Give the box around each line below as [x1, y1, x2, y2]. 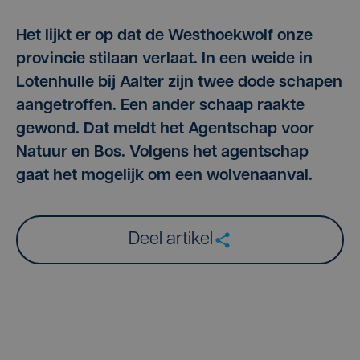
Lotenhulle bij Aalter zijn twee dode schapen [16, 75, 342, 92]
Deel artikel [128, 231, 213, 250]
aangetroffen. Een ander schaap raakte [16, 98, 305, 115]
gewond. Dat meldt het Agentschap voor [16, 121, 314, 138]
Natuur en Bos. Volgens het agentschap [16, 145, 309, 162]
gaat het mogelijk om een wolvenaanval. [16, 168, 313, 185]
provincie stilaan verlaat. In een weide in [16, 51, 313, 68]
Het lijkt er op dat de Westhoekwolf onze [16, 28, 313, 45]
